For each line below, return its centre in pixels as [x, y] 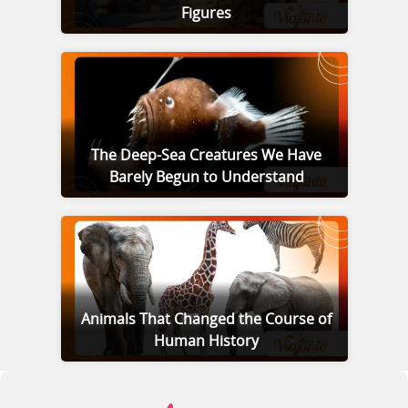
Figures [206, 14]
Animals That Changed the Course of [206, 320]
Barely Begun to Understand [206, 178]
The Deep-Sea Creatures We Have [206, 156]
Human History [206, 342]
